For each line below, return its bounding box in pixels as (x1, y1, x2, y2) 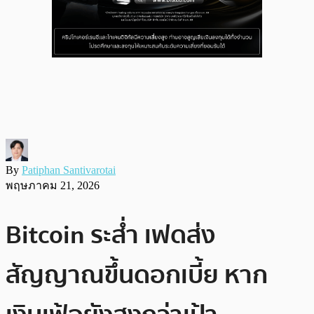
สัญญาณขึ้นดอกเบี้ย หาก (6, 254, 268, 295)
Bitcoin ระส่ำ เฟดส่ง (6, 214, 215, 255)
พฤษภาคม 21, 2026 (6, 179, 100, 191)
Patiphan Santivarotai (22, 163, 116, 176)
